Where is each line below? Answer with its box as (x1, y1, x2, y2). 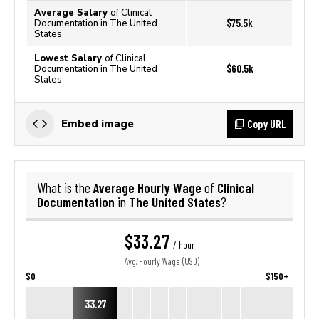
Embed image (61, 117, 134, 130)
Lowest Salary (34, 53, 105, 63)
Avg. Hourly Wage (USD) (125, 256, 199, 267)
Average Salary (34, 7, 110, 18)
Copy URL (247, 117, 286, 130)
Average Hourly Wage (93, 179, 204, 196)
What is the (37, 180, 93, 196)
